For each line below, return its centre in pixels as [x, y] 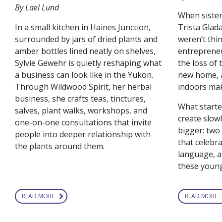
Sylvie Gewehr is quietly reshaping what [88, 63]
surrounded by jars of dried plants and [86, 39]
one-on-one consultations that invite [83, 122]
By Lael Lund [37, 7]
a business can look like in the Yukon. [84, 75]
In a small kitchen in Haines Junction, [83, 27]
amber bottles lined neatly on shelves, [85, 51]
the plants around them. [60, 146]
